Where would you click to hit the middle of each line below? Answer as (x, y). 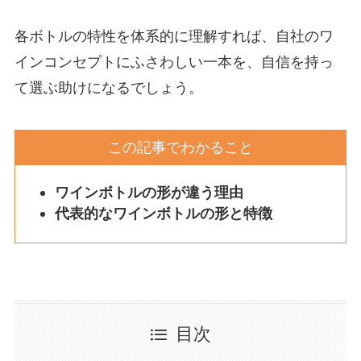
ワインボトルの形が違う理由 (149, 193)
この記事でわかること (180, 147)
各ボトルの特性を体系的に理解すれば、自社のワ (174, 36)
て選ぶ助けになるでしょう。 (108, 88)
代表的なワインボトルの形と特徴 (164, 214)
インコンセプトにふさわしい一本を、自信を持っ (174, 62)
